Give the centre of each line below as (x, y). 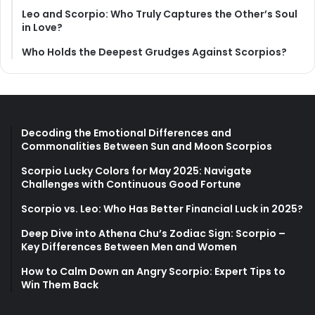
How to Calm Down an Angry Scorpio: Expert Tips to (153, 272)
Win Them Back (60, 285)
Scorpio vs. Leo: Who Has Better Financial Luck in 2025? (162, 209)
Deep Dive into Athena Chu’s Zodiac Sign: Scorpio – (153, 234)
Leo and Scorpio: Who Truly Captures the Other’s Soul (160, 14)
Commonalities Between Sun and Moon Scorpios (147, 147)
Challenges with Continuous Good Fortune (131, 185)
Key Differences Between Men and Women (129, 247)
